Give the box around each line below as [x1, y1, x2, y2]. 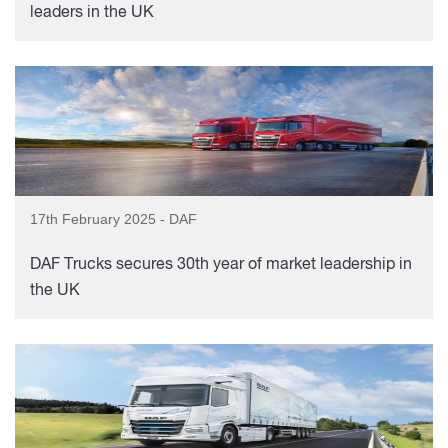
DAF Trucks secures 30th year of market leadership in [30, 257, 412, 273]
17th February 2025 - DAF [30, 211, 197, 227]
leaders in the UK [30, 5, 154, 21]
